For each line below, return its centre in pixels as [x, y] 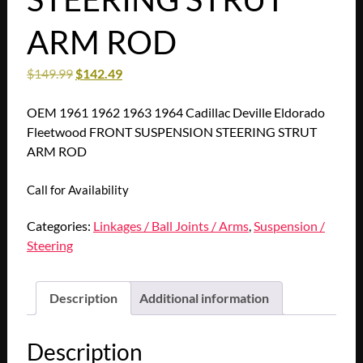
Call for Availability [77, 190]
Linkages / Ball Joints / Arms [171, 226]
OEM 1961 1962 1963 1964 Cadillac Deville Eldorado [175, 113]
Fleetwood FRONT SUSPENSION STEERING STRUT [171, 132]
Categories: [60, 226]
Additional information [204, 298]
